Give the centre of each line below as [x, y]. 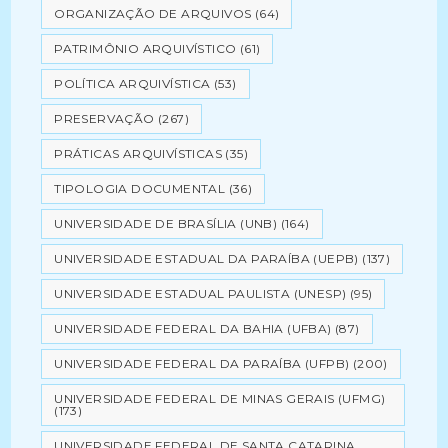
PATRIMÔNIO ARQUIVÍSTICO [145, 48]
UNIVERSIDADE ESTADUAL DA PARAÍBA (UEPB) [206, 258]
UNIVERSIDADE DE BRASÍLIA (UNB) [166, 223]
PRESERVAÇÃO [104, 118]
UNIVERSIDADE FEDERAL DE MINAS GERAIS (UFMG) [220, 398]
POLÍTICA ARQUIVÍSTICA [132, 83]
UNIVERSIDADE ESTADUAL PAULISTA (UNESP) [200, 293]
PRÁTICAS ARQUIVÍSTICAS [138, 153]
